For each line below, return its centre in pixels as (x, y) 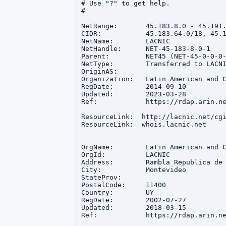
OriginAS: (114, 71)
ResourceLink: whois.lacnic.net (144, 124)
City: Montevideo (134, 170)
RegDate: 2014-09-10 (134, 87)
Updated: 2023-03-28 (134, 94)
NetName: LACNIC (126, 41)
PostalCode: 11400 (124, 185)
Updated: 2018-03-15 (134, 208)
